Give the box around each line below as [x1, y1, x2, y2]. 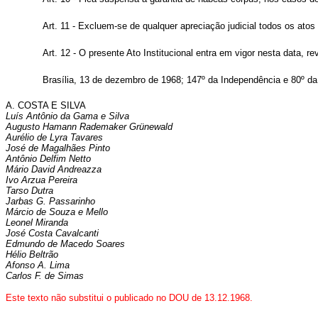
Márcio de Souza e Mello [6, 207, 108, 217]
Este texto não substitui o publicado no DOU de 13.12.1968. [6, 292, 253, 303]
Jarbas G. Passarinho [6, 196, 95, 207]
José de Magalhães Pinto [6, 143, 110, 153]
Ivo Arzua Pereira [6, 175, 77, 185]
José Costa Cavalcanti [6, 228, 99, 238]
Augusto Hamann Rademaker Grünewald [6, 121, 172, 132]
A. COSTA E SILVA [6, 100, 86, 111]
